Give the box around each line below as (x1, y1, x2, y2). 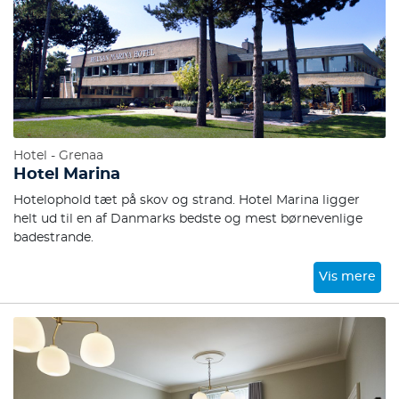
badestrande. (13, 232, 94, 244)
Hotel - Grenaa (13, 150, 103, 162)
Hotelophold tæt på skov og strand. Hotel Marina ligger (13, 194, 360, 207)
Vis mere (319, 271, 377, 283)
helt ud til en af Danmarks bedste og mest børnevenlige (13, 213, 362, 225)
